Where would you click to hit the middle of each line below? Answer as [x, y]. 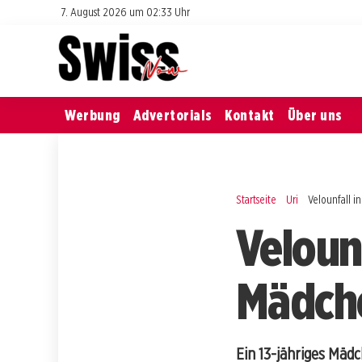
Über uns [315, 115]
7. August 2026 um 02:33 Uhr [125, 12]
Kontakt [250, 115]
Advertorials [173, 115]
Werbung [93, 115]
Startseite [256, 199]
